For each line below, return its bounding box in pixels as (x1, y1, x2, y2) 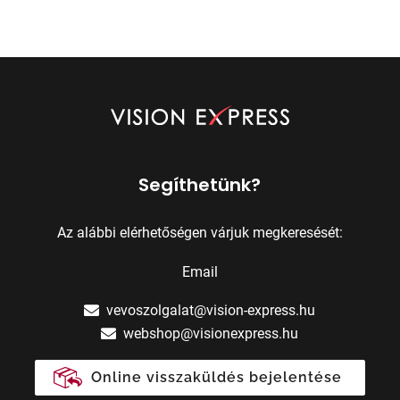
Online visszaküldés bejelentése (90, 368, 342, 386)
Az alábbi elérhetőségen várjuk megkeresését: (56, 223, 343, 241)
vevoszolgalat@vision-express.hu (106, 301, 316, 319)
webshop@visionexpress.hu (123, 324, 299, 342)
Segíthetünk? (138, 171, 262, 197)
